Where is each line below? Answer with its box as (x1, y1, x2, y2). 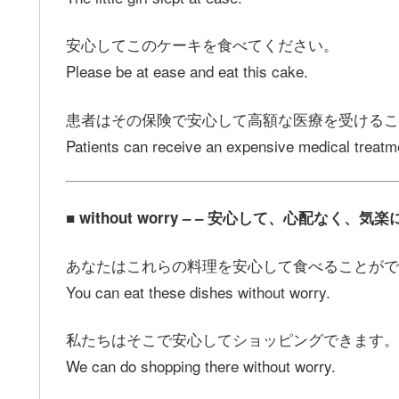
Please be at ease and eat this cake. (66, 60, 308, 83)
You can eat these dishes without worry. (66, 280, 330, 303)
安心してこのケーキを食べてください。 (66, 33, 338, 56)
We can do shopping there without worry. (66, 354, 336, 378)
